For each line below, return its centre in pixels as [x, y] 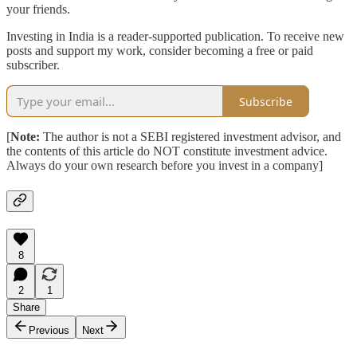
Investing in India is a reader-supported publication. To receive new [175, 37]
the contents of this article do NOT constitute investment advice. [167, 151]
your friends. [38, 10]
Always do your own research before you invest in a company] [165, 166]
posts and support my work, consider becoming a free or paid [160, 51]
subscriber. [33, 65]
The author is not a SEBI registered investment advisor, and [190, 137]
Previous [49, 330]
